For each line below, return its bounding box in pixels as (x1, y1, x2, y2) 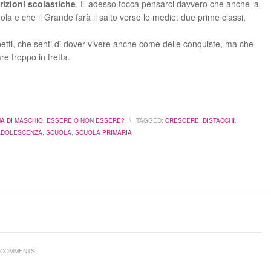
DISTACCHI (203, 116, 235, 125)
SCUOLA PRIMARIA (75, 128, 132, 137)
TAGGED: (136, 116, 163, 125)
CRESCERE (165, 116, 199, 125)
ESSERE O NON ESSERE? (47, 116, 125, 125)
